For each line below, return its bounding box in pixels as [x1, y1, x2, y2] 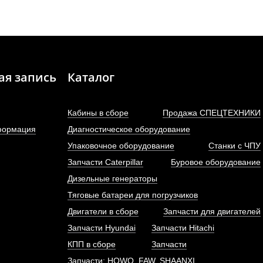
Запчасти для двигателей [163, 207, 261, 216]
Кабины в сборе [67, 108, 129, 117]
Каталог [67, 69, 114, 85]
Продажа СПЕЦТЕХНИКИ [162, 108, 261, 117]
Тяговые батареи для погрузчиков [67, 190, 198, 200]
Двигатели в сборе [67, 207, 139, 216]
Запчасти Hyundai [67, 223, 136, 232]
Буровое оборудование [170, 157, 261, 167]
